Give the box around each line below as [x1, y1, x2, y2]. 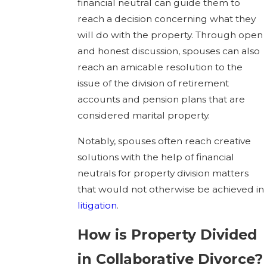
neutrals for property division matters [77, 167, 249, 179]
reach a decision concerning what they [77, 13, 256, 25]
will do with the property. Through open [77, 29, 263, 41]
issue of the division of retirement [77, 77, 229, 89]
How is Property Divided [77, 226, 257, 244]
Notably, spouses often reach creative [77, 135, 251, 147]
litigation [77, 199, 117, 211]
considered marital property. [77, 110, 210, 122]
